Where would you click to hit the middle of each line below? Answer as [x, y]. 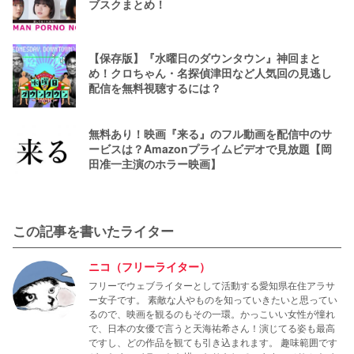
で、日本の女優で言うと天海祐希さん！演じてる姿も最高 [212, 328]
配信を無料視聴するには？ [155, 87]
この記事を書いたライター [93, 231]
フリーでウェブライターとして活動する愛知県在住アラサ [212, 285]
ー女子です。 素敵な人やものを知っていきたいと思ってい [213, 299]
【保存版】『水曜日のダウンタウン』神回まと [205, 57]
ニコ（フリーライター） [149, 267]
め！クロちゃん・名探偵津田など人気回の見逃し [210, 72]
